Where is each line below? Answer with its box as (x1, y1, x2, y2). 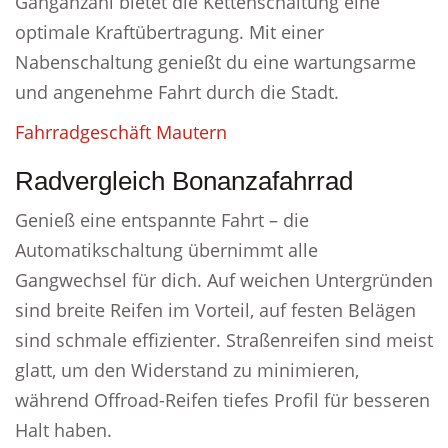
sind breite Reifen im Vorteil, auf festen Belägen (15, 298, 416, 322)
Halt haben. (15, 418, 112, 442)
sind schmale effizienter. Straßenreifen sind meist (15, 328, 433, 352)
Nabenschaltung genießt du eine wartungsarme (15, 50, 416, 74)
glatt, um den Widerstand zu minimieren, (15, 358, 359, 382)
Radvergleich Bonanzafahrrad (15, 166, 353, 196)
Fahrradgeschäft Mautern (15, 120, 227, 144)
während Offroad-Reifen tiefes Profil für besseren (15, 388, 430, 412)
